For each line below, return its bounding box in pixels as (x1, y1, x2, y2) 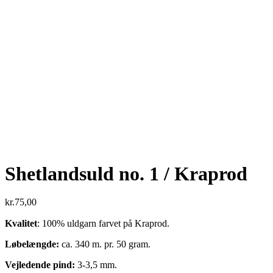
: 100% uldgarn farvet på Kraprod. (37, 218, 169, 229)
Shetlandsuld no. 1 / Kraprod (5, 163, 247, 185)
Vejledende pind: (5, 260, 75, 271)
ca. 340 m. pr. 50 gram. (59, 239, 151, 250)
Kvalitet (5, 218, 37, 229)
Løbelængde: (5, 239, 59, 250)
